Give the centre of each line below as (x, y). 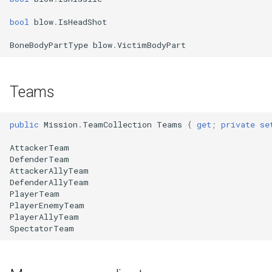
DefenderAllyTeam (49, 182)
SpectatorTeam (42, 228)
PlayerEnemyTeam (47, 205)
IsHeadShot (83, 22)
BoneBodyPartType (49, 45)
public (24, 124)
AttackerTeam (39, 147)
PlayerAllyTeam (44, 216)
